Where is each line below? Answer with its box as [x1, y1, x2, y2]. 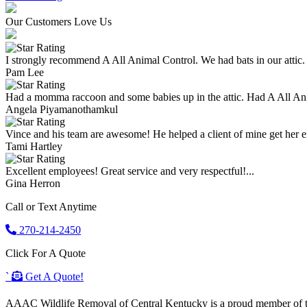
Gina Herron [5, 177, 60, 189]
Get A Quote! [25, 270, 84, 282]
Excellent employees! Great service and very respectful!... [5, 164, 254, 177]
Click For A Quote [5, 247, 86, 259]
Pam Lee [5, 66, 44, 78]
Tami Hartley [5, 140, 62, 152]
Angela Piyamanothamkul [5, 103, 118, 115]
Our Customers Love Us [5, 15, 112, 27]
